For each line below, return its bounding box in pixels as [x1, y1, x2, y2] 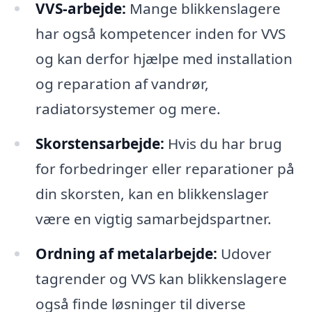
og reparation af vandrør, [35, 73, 209, 93]
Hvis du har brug [164, 133, 282, 153]
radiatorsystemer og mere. [35, 98, 221, 118]
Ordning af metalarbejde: [35, 243, 217, 263]
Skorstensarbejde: [35, 133, 164, 153]
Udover [217, 243, 272, 263]
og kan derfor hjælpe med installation [35, 48, 292, 68]
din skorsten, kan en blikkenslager [35, 183, 269, 203]
